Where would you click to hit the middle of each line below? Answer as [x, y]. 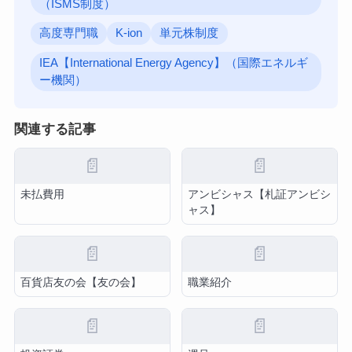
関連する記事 [55, 129]
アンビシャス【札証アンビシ [260, 195]
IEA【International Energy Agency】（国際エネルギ [174, 62]
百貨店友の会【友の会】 [81, 283]
